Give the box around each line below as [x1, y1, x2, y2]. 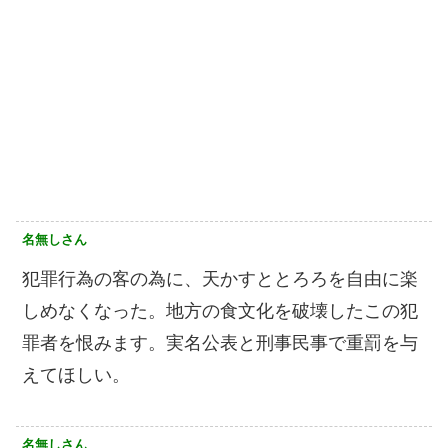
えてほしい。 [22, 365, 130, 386]
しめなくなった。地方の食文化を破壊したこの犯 [22, 301, 418, 322]
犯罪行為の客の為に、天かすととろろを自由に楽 [22, 269, 418, 290]
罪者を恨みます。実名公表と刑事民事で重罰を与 [22, 333, 418, 354]
